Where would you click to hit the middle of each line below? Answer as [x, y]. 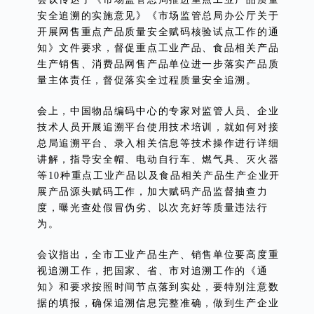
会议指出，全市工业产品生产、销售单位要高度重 [158, 254]
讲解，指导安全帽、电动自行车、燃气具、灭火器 [158, 159]
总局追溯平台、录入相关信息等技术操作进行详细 [158, 143]
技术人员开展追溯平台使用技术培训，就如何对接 [158, 127]
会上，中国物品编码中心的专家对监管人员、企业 [158, 111]
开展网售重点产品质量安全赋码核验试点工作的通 [158, 32]
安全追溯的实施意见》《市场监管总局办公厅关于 [158, 15]
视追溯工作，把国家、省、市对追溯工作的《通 [152, 271]
